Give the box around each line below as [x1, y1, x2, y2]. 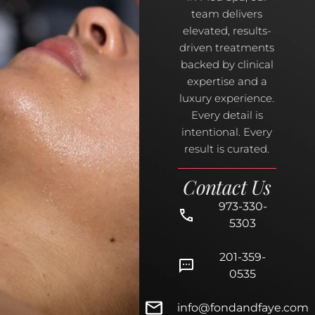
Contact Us [183, 173, 271, 200]
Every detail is [191, 108, 263, 122]
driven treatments [179, 41, 275, 55]
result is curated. [184, 142, 270, 156]
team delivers [191, 7, 263, 21]
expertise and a [186, 75, 267, 89]
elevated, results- [182, 24, 271, 38]
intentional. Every [181, 125, 273, 139]
